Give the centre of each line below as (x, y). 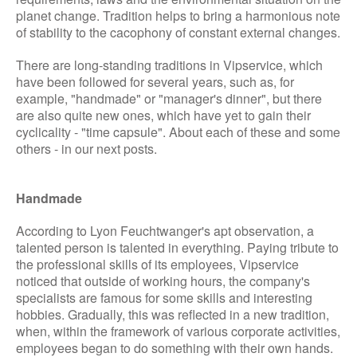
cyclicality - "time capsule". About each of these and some (178, 131)
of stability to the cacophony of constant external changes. (178, 32)
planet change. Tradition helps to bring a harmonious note (178, 15)
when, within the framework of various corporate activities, (178, 331)
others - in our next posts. (86, 148)
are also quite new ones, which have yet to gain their (163, 115)
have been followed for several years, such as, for (155, 81)
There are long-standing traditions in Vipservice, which (169, 65)
